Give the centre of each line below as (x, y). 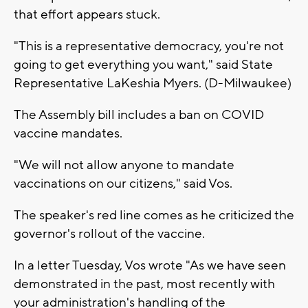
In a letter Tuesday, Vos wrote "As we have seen (150, 265)
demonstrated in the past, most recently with (144, 284)
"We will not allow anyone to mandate (124, 165)
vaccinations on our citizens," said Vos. (123, 183)
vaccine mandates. (68, 133)
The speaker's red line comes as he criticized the (154, 215)
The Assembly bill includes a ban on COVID (139, 114)
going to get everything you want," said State (143, 64)
